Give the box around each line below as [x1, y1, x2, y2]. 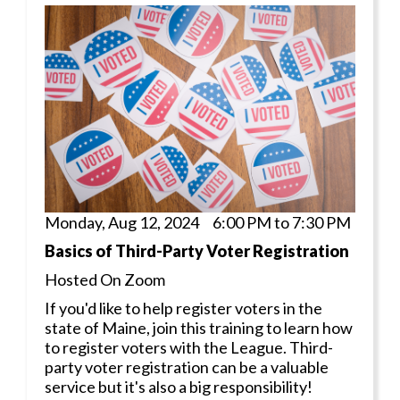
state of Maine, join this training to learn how [45, 317, 353, 337]
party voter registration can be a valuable [45, 356, 329, 377]
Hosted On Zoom [45, 269, 165, 289]
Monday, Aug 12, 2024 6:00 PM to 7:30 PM [45, 212, 351, 232]
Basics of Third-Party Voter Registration [45, 240, 349, 261]
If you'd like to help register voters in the [45, 297, 322, 318]
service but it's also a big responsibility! [45, 376, 312, 396]
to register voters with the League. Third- [45, 337, 333, 357]
